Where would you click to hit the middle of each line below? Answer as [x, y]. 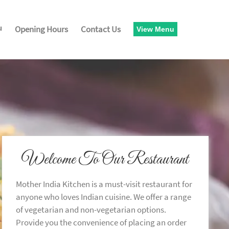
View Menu [155, 29]
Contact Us [100, 29]
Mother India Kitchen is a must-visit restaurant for [104, 184]
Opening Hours [41, 29]
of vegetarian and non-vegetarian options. [91, 209]
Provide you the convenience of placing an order [101, 222]
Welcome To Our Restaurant [105, 160]
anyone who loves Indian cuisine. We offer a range [103, 197]
